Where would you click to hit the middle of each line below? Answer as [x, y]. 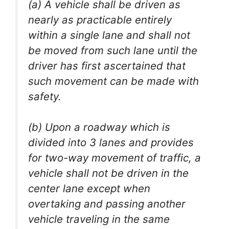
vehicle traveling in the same [99, 219]
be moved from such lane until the [113, 50]
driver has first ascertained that [107, 65]
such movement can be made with [113, 81]
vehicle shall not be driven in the [108, 173]
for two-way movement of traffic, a [114, 158]
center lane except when [89, 189]
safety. [45, 96]
